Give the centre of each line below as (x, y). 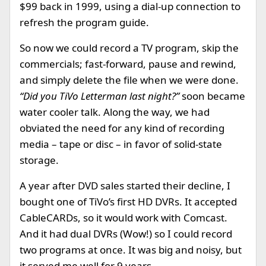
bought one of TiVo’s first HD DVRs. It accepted (128, 202)
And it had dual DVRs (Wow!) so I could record (126, 234)
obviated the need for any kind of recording (122, 128)
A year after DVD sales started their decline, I (125, 186)
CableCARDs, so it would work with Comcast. (123, 218)
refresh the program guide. (84, 22)
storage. (39, 160)
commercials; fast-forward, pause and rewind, (128, 64)
